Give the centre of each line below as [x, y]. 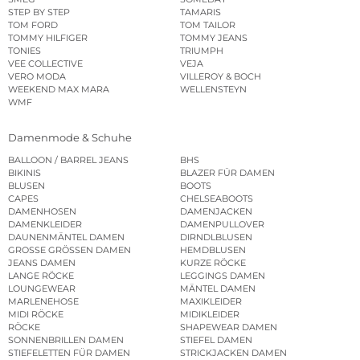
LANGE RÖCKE [41, 276]
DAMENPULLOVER [222, 225]
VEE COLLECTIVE [45, 63]
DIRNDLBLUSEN [216, 237]
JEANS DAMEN [42, 263]
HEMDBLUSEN [213, 250]
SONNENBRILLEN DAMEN [66, 340]
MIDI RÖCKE [36, 315]
